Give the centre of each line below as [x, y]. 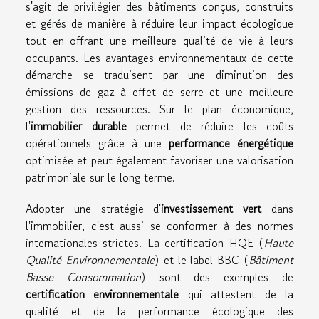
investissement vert [211, 208]
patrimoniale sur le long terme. [100, 177]
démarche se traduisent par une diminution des [159, 74]
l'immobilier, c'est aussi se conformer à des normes [159, 225]
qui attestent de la [236, 294]
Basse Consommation [83, 277]
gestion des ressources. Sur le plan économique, [159, 109]
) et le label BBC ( [202, 260]
